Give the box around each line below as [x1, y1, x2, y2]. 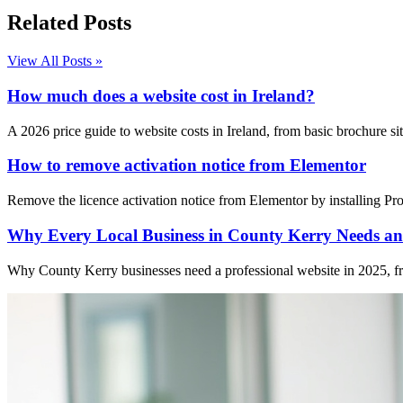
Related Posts [7, 11, 131, 35]
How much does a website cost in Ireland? [7, 85, 315, 105]
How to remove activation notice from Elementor [7, 156, 366, 175]
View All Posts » [7, 53, 103, 69]
